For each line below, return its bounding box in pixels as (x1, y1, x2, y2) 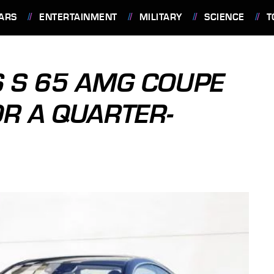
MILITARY (139, 12, 182, 23)
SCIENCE (204, 12, 245, 23)
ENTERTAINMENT (39, 12, 117, 23)
